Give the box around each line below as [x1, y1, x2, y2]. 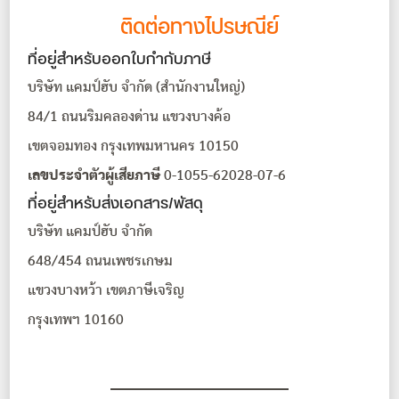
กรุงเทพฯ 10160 [28, 313, 125, 327]
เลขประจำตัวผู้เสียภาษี [28, 169, 161, 183]
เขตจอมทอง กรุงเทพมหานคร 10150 [28, 140, 240, 153]
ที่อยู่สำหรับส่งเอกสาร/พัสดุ [28, 189, 204, 219]
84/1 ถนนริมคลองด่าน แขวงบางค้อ [28, 110, 232, 124]
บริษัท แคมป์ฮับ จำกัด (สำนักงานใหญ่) [28, 81, 246, 94]
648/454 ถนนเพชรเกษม [28, 255, 174, 268]
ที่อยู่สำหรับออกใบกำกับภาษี [28, 45, 212, 75]
